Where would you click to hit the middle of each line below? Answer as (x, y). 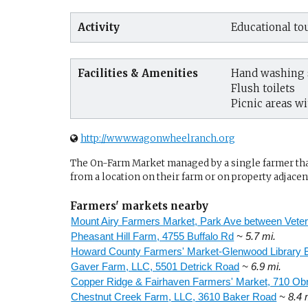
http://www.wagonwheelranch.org (158, 139)
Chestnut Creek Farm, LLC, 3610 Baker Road (174, 296)
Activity (99, 27)
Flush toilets (263, 88)
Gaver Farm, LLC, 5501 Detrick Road (155, 266)
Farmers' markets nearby (139, 206)
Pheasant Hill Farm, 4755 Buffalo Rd (153, 236)
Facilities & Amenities (138, 73)
